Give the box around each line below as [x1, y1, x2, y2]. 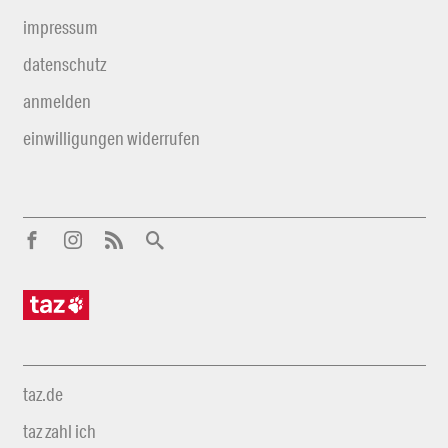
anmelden [22, 89, 91, 112]
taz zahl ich [22, 419, 96, 442]
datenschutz [22, 52, 106, 75]
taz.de [22, 382, 63, 405]
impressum [22, 15, 98, 38]
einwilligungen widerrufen [22, 126, 200, 149]
